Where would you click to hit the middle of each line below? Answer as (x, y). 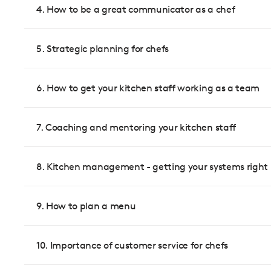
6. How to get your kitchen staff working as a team (148, 88)
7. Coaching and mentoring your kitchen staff (136, 127)
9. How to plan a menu (86, 206)
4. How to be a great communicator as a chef (136, 9)
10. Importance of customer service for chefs (132, 245)
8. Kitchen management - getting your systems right (152, 166)
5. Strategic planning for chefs (103, 48)
